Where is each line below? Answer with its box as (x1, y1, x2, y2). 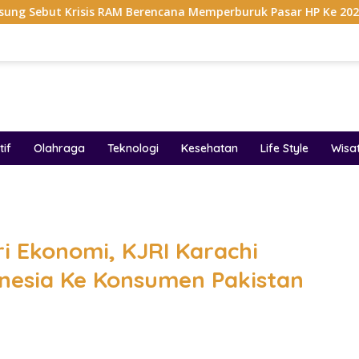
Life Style (260, 141, 309, 155)
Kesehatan (181, 141, 238, 155)
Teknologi (107, 141, 159, 155)
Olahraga (34, 141, 85, 155)
